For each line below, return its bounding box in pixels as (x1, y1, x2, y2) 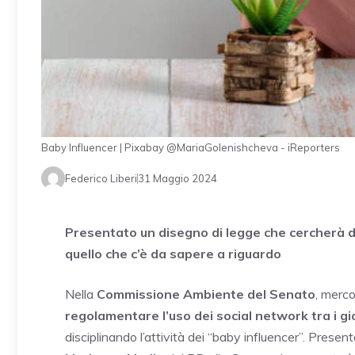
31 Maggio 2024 (138, 171, 217, 185)
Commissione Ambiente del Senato (97, 286, 315, 303)
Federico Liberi (65, 171, 137, 185)
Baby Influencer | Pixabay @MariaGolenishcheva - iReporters (41, 141, 340, 155)
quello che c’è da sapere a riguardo (65, 246, 281, 262)
